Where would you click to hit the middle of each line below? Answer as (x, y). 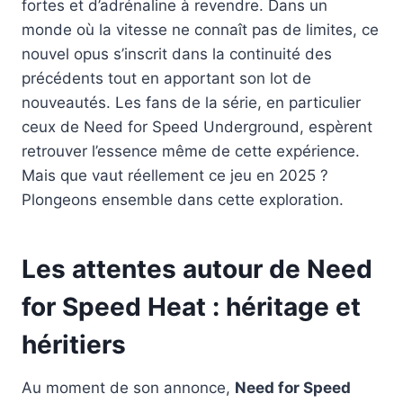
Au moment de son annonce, (128, 387)
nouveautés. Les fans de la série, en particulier (191, 102)
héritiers (74, 344)
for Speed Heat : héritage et (191, 306)
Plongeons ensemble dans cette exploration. (183, 199)
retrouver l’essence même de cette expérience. (191, 151)
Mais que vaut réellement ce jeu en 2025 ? (175, 175)
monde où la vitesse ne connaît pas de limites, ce (200, 29)
